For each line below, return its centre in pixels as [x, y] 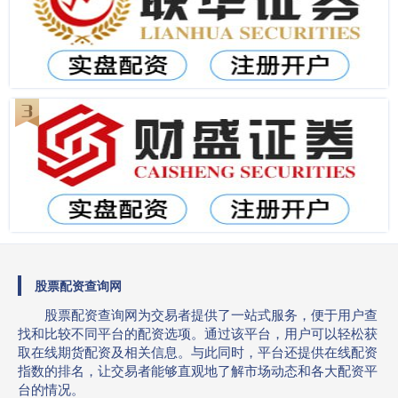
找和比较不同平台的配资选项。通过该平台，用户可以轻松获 [198, 333]
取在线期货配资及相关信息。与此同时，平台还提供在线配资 [198, 351]
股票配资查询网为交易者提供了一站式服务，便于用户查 [211, 314]
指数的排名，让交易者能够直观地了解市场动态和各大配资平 [198, 370]
